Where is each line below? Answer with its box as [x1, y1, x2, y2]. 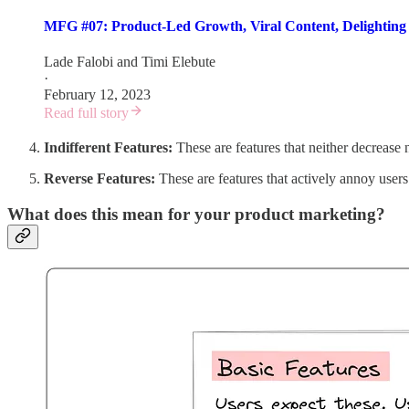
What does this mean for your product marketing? [7, 204, 385, 224]
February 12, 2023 [44, 86, 151, 102]
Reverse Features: [44, 170, 155, 186]
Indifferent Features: [44, 139, 173, 155]
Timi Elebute [142, 53, 215, 69]
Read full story [44, 104, 129, 121]
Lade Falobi [44, 53, 113, 69]
